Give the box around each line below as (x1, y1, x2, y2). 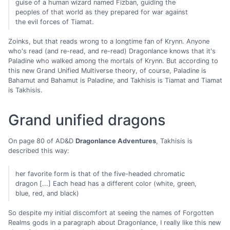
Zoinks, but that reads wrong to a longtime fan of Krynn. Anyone (8, 37, 209, 45)
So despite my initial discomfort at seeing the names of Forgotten (8, 209, 214, 217)
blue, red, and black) (15, 189, 80, 197)
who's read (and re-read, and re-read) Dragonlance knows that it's (8, 47, 216, 55)
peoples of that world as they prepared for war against (15, 8, 188, 16)
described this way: (8, 147, 69, 155)
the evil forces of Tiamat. (15, 17, 94, 26)
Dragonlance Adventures (75, 137, 156, 145)
